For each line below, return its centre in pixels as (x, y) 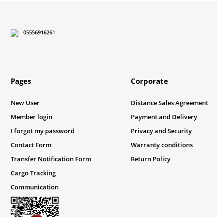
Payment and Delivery (164, 117)
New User (25, 103)
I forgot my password (43, 131)
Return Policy (150, 159)
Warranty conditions (162, 145)
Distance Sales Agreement (169, 103)
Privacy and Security (161, 131)
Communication (35, 187)
